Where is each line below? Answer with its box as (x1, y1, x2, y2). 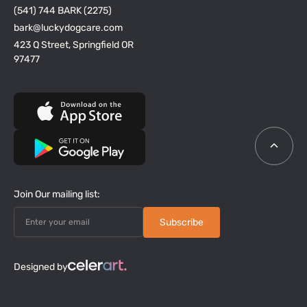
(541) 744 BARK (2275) (14, 4, 112, 16)
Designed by (14, 261, 68, 273)
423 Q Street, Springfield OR (14, 38, 134, 51)
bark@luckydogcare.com (14, 21, 123, 34)
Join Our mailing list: (14, 188, 100, 200)
